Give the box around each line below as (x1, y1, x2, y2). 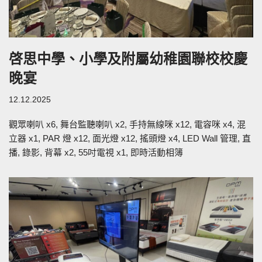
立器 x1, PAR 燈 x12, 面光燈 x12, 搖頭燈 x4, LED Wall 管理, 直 (9, 133, 251, 144)
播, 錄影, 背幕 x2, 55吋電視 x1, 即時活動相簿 (9, 147, 183, 158)
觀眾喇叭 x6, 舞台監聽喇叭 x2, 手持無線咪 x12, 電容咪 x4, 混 (9, 119, 246, 130)
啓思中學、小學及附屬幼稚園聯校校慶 (9, 51, 247, 67)
